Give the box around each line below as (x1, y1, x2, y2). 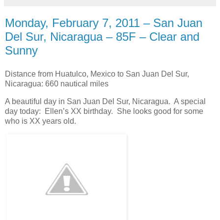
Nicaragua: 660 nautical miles (5, 80, 109, 88)
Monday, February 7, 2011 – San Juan (5, 16, 202, 30)
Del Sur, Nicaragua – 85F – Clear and (5, 30, 199, 44)
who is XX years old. (5, 117, 76, 126)
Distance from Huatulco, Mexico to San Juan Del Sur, (5, 70, 189, 79)
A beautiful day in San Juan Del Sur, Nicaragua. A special (5, 97, 206, 106)
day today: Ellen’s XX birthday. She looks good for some (5, 107, 203, 116)
